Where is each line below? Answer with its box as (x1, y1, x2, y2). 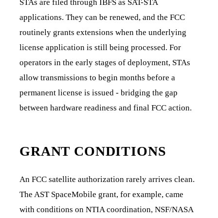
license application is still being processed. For (19, 42, 181, 52)
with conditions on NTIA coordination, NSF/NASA (19, 204, 193, 214)
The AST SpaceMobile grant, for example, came (19, 189, 183, 199)
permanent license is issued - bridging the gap (19, 88, 178, 97)
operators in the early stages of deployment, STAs (19, 57, 190, 67)
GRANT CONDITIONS (19, 143, 166, 159)
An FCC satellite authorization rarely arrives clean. (19, 174, 195, 184)
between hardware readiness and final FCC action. (19, 103, 192, 112)
